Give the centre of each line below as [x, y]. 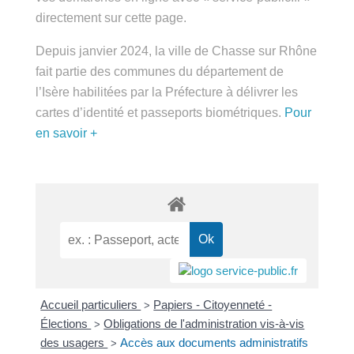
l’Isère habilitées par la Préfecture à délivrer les [170, 92]
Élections [66, 324]
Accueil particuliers [91, 305]
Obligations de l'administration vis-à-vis [202, 324]
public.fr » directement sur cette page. [143, 18]
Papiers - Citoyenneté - [211, 305]
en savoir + [66, 133]
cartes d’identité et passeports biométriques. [163, 113]
